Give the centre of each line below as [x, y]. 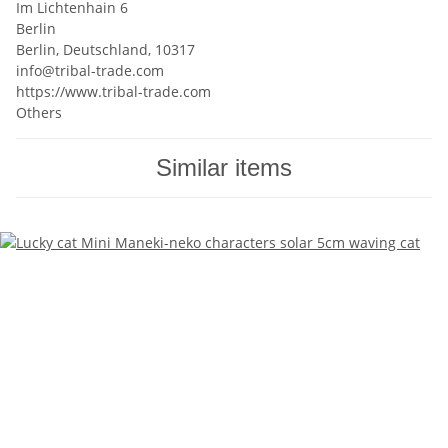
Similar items [224, 168]
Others [39, 113]
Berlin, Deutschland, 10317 [105, 50]
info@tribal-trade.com [90, 71]
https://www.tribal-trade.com [113, 92]
